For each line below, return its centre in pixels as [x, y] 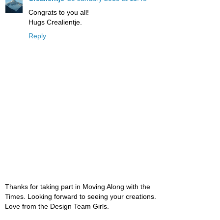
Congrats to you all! [59, 12]
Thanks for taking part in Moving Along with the [78, 187]
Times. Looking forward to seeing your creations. [81, 197]
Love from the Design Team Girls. [57, 206]
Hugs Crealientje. [55, 22]
